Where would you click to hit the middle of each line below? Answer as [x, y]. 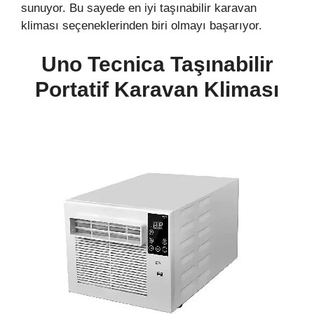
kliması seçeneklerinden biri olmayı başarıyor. [145, 25]
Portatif [75, 90]
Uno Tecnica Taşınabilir [157, 64]
